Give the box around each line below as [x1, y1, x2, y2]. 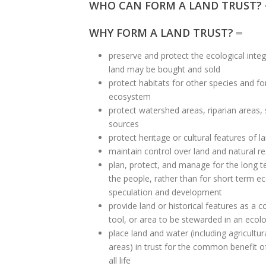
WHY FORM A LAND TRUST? [89, 26, 233, 40]
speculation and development [108, 186, 222, 198]
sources [108, 118, 139, 129]
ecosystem [108, 91, 151, 102]
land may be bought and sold [108, 64, 220, 75]
